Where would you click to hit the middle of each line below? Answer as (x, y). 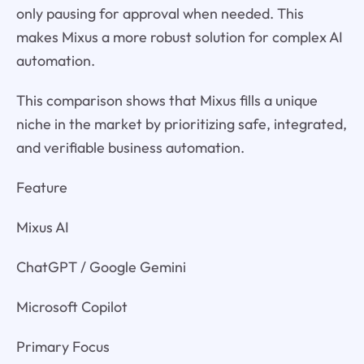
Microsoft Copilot (71, 306)
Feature (41, 187)
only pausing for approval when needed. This (160, 14)
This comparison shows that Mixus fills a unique (167, 101)
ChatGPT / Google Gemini (101, 266)
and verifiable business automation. (130, 148)
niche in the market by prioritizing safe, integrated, (181, 124)
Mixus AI (42, 227)
